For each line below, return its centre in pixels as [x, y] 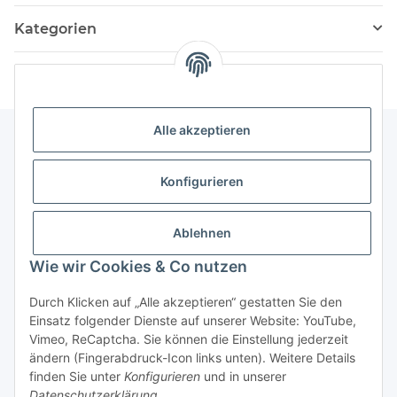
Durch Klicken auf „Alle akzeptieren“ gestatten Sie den [186, 302]
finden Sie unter [77, 376]
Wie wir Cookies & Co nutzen [138, 266]
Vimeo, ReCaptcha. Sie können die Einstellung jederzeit [189, 339]
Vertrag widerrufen [198, 294]
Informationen [58, 175]
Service [36, 222]
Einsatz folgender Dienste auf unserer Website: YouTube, [193, 320]
